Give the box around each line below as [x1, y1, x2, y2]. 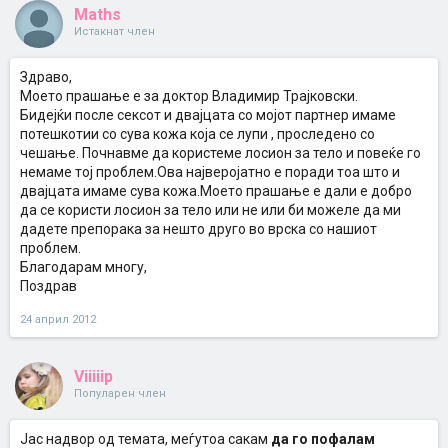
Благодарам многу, [20, 259, 147, 275]
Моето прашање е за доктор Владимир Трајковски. [20, 88, 358, 104]
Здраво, [20, 69, 72, 85]
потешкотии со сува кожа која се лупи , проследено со [20, 126, 375, 142]
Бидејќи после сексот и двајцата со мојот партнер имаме [20, 107, 396, 123]
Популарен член [74, 387, 166, 400]
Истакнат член [74, 25, 155, 38]
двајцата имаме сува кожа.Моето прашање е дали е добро [20, 183, 412, 199]
